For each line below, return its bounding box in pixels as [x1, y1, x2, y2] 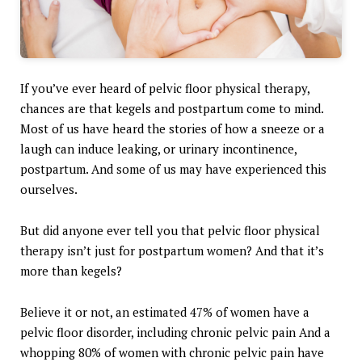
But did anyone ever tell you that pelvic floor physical [20, 222, 320, 239]
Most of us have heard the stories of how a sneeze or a [20, 120, 325, 137]
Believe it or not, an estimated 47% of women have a [20, 304, 309, 321]
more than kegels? [20, 263, 122, 280]
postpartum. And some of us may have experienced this [20, 161, 326, 178]
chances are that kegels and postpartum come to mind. [20, 100, 323, 117]
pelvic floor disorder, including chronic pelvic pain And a [20, 324, 330, 341]
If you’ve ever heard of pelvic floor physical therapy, [20, 80, 309, 97]
